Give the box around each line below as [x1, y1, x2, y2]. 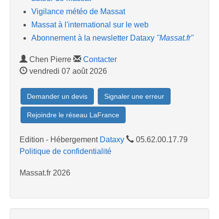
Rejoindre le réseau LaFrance [27, 111, 119, 119]
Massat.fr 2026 [20, 169, 70, 177]
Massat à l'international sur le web [31, 21, 149, 29]
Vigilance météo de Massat [31, 7, 125, 16]
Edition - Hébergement [20, 135, 100, 144]
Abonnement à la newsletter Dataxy [31, 34, 156, 43]
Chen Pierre [27, 55, 73, 64]
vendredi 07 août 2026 [27, 67, 107, 76]
